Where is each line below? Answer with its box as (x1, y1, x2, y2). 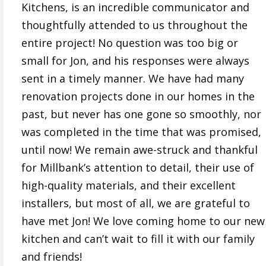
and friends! (21, 249, 82, 264)
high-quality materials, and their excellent (21, 178, 236, 193)
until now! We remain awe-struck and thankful (21, 142, 258, 157)
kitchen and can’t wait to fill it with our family (21, 232, 255, 246)
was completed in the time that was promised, (21, 125, 261, 140)
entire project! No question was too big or (21, 36, 238, 50)
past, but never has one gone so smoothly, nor (21, 107, 261, 122)
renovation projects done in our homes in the (21, 89, 255, 104)
